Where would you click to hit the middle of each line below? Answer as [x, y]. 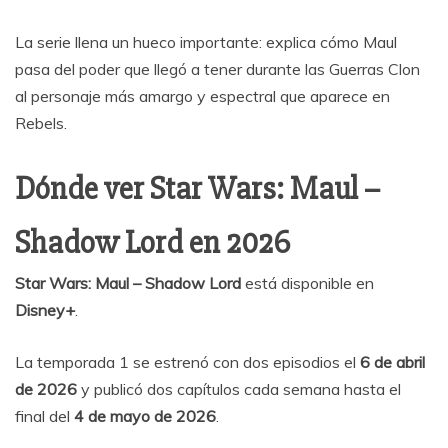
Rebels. [41, 123]
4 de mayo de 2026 [145, 416]
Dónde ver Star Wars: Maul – [197, 189]
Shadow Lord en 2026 [152, 243]
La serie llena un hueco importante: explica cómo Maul [206, 42]
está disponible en [307, 283]
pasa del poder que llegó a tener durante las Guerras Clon [217, 69]
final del [44, 416]
